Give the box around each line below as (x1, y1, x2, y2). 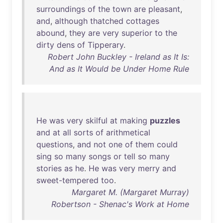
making (120, 115, 147, 125)
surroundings (36, 4, 85, 14)
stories (36, 163, 62, 173)
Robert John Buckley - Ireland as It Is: (48, 52, 189, 62)
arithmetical (106, 127, 150, 137)
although (55, 16, 88, 26)
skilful (86, 115, 108, 125)
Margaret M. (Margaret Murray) (72, 187, 189, 197)
